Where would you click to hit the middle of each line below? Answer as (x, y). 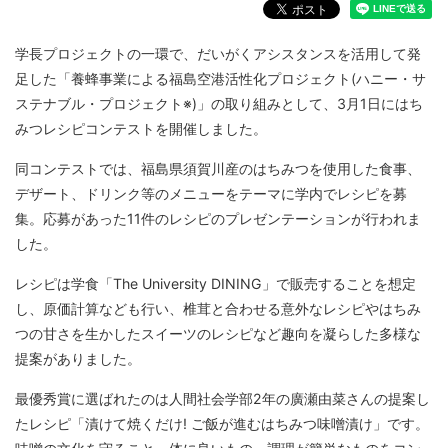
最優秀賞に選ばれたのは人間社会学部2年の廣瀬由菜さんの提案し (222, 398)
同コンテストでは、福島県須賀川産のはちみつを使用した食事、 (218, 168)
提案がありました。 (78, 358)
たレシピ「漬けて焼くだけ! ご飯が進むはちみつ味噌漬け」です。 (222, 423)
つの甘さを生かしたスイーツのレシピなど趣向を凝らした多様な (218, 333)
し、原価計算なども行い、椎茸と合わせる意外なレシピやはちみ (218, 308)
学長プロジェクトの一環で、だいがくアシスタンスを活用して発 (218, 53)
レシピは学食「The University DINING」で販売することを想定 (215, 283)
